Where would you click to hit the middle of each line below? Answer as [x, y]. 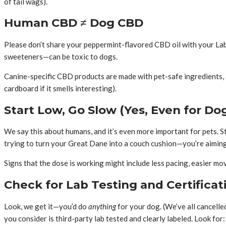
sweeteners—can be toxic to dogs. [61, 56]
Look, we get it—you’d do [46, 206]
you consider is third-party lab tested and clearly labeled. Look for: [115, 218]
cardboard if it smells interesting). [60, 88]
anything [102, 206]
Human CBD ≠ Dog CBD [74, 23]
